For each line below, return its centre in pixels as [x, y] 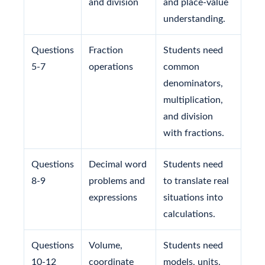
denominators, [193, 83]
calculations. [189, 214]
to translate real [196, 181]
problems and [117, 181]
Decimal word [118, 164]
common [181, 67]
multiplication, [193, 100]
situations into [193, 197]
